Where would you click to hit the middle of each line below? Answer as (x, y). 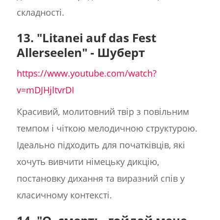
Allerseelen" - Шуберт (81, 53)
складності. (40, 13)
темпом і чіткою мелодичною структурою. (107, 128)
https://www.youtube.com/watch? (86, 73)
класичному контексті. (64, 195)
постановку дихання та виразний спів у (100, 179)
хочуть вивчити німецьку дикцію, (88, 162)
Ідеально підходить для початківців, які (101, 145)
